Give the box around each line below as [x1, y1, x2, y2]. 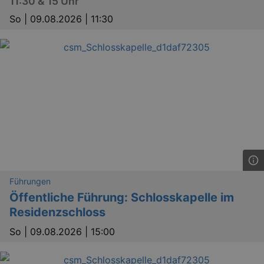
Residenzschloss [9, 205, 105, 220]
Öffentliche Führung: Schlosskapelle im [9, 190, 234, 205]
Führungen [9, 176, 51, 187]
